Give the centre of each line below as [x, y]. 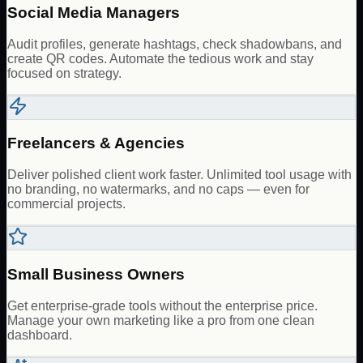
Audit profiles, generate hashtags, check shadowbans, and [175, 44]
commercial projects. [66, 204]
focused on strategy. [64, 73]
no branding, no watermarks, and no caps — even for [158, 190]
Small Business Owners [96, 274]
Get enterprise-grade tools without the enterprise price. [162, 305]
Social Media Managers [94, 12]
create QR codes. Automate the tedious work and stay [160, 58]
